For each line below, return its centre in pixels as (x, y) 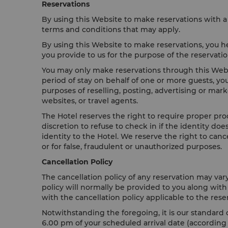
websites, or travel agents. (90, 101)
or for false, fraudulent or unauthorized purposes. (132, 147)
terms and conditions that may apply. (113, 30)
